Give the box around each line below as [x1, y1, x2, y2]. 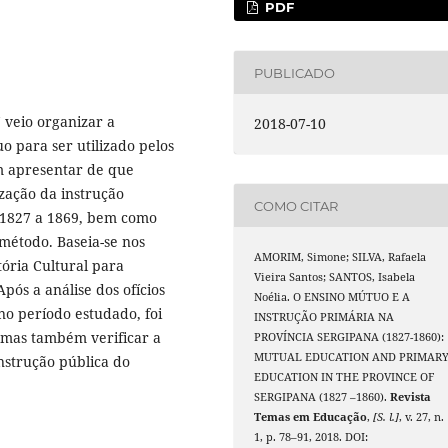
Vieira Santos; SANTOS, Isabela [254, 270, 416, 285]
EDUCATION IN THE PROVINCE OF [254, 370, 435, 385]
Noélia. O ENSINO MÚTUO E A [254, 290, 411, 305]
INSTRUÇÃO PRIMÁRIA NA [254, 310, 395, 325]
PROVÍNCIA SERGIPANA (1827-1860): [254, 330, 445, 345]
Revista [390, 390, 432, 405]
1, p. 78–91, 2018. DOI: [254, 430, 369, 445]
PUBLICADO [254, 64, 336, 81]
